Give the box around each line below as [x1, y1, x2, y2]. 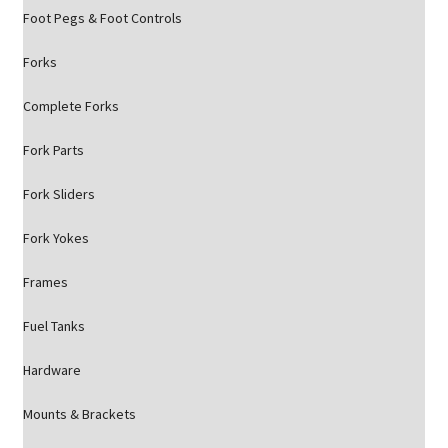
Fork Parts [22, 141, 84, 159]
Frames [22, 273, 68, 291]
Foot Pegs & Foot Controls [22, 9, 182, 27]
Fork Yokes [22, 229, 89, 247]
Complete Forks [22, 97, 119, 115]
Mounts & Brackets [22, 405, 136, 423]
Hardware [22, 361, 81, 379]
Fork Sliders [22, 185, 95, 203]
